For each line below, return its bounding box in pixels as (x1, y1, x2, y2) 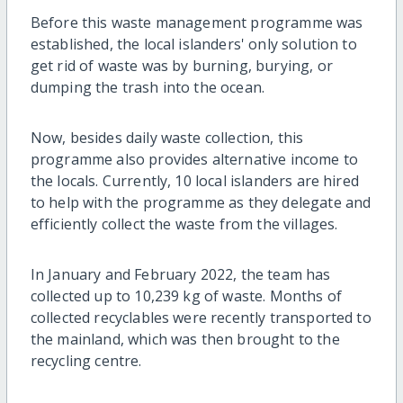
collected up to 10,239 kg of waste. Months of (30, 285, 342, 306)
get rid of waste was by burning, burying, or (30, 55, 333, 76)
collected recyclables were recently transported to (30, 307, 372, 327)
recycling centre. (30, 350, 146, 371)
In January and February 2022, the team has (30, 264, 331, 284)
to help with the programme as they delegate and (30, 192, 372, 212)
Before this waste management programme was (30, 12, 363, 32)
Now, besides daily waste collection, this (30, 127, 304, 148)
